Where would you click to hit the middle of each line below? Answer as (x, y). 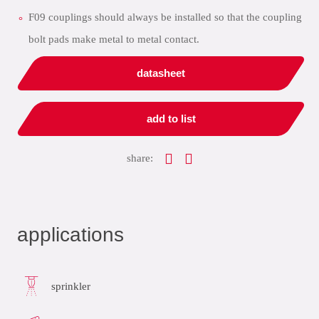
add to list (171, 119)
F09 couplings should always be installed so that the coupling (165, 17)
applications (70, 235)
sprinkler (71, 286)
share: (140, 158)
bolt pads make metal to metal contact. (114, 39)
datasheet (161, 73)
